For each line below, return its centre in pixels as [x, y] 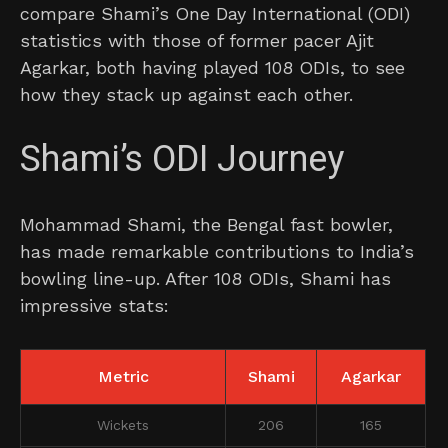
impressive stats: [94, 306]
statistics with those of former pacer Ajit [197, 41]
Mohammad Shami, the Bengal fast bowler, [206, 225]
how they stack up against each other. [186, 95]
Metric [123, 377]
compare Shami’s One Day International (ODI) [215, 14]
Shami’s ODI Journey [182, 160]
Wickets [123, 425]
